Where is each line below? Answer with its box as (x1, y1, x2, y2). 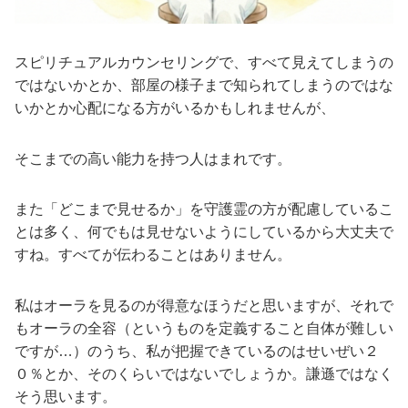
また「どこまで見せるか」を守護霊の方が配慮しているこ (15, 201, 393, 218)
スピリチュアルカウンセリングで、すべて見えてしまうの (15, 55, 393, 71)
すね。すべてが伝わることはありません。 (15, 247, 291, 263)
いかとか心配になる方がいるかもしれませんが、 (15, 100, 335, 117)
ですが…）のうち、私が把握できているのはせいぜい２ (15, 342, 379, 359)
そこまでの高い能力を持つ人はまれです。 (15, 150, 291, 167)
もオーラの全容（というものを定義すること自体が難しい (15, 320, 393, 336)
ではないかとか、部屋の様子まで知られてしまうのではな (15, 77, 393, 94)
